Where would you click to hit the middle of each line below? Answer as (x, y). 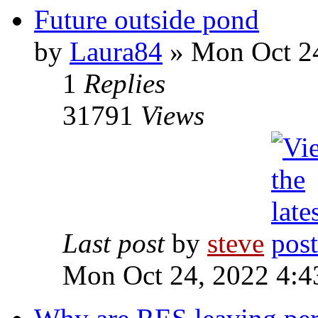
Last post (117, 243)
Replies (125, 83)
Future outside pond (147, 20)
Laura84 (116, 51)
